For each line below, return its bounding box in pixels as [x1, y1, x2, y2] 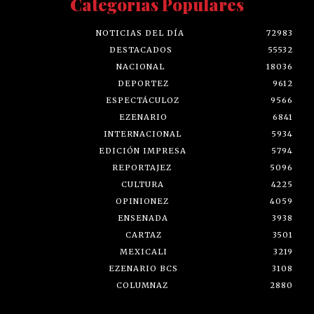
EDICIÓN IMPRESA [99, 145, 186, 156]
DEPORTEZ [118, 78, 169, 88]
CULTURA [121, 179, 164, 189]
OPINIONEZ [115, 196, 169, 206]
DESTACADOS [109, 44, 172, 55]
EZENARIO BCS [108, 263, 178, 273]
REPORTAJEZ [112, 162, 172, 172]
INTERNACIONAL [104, 128, 182, 139]
